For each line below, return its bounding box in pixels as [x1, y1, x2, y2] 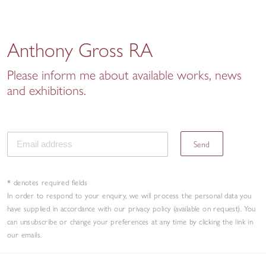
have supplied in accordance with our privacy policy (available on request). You [7, 203, 256, 213]
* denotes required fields [7, 177, 87, 187]
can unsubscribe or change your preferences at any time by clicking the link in [7, 216, 254, 226]
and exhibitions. [7, 83, 86, 99]
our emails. [7, 229, 42, 239]
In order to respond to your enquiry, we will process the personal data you [7, 190, 252, 200]
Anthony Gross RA [7, 38, 153, 62]
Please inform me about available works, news [7, 67, 242, 83]
